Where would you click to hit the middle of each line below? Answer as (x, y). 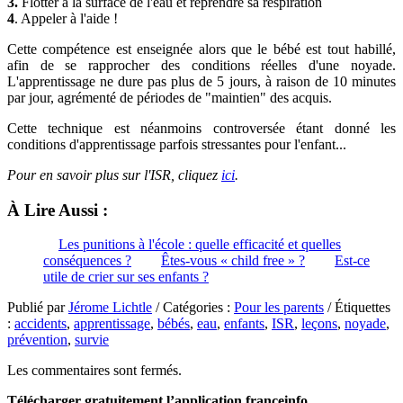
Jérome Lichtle (110, 308)
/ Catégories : (193, 308)
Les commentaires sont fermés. (94, 371)
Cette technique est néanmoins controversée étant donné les (201, 129)
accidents (40, 324)
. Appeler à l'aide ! (66, 19)
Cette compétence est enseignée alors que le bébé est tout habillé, (201, 49)
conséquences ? (87, 261)
